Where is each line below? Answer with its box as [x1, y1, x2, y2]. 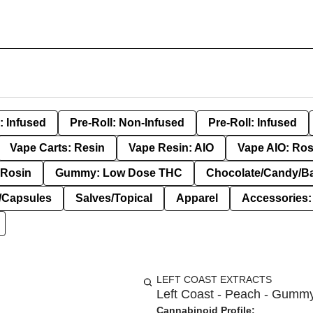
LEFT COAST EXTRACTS [156, 274, 272, 285]
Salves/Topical [75, 192, 152, 204]
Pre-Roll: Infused [208, 117, 297, 129]
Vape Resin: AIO [129, 142, 214, 154]
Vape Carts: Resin [10, 142, 105, 154]
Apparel [176, 192, 218, 204]
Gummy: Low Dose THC [55, 167, 182, 179]
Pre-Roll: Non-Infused [70, 117, 184, 129]
